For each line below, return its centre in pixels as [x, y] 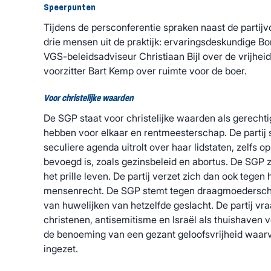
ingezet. [62, 249]
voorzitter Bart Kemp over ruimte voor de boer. [145, 71]
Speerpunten [70, 7]
